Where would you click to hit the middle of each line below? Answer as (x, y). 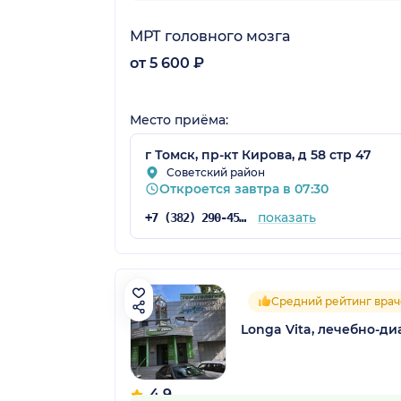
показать (286, 218)
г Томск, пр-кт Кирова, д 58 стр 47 (258, 155)
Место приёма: (179, 120)
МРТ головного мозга (210, 37)
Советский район (216, 173)
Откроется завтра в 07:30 (244, 189)
